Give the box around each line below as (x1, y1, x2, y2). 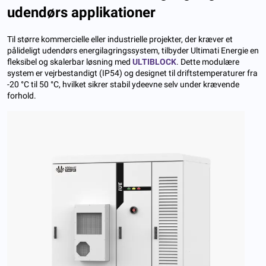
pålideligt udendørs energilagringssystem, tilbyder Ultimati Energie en (7, 45, 259, 55)
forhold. (7, 90, 36, 100)
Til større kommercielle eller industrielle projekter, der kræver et (7, 34, 233, 44)
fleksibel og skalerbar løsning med (7, 56, 132, 66)
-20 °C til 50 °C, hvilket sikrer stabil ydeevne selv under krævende (7, 79, 239, 89)
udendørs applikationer (7, 4, 156, 21)
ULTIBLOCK (132, 56, 176, 66)
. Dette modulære (176, 56, 239, 66)
